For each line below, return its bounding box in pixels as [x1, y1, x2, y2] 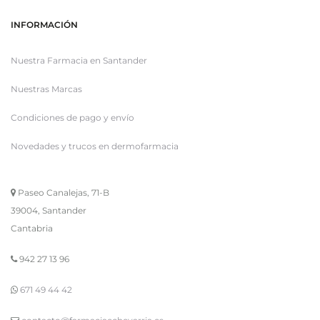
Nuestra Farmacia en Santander [11, 55, 147, 66]
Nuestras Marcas [11, 84, 82, 95]
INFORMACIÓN [11, 19, 78, 31]
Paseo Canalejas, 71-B [16, 187, 109, 199]
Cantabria [11, 223, 53, 234]
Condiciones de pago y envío [11, 112, 134, 124]
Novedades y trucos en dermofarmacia [11, 141, 179, 152]
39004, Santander [11, 205, 86, 216]
